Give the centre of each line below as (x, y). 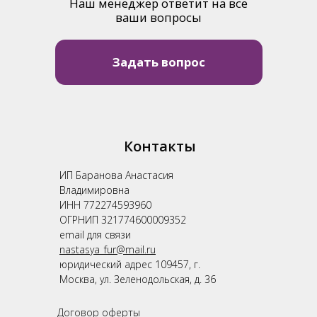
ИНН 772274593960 (105, 204)
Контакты (160, 146)
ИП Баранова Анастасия (116, 175)
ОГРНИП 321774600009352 (123, 219)
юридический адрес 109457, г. (130, 264)
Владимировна (94, 190)
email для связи (95, 234)
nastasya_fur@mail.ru (108, 249)
